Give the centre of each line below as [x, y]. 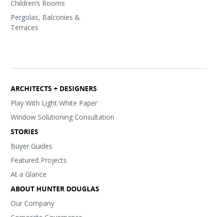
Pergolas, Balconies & [46, 17]
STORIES [25, 132]
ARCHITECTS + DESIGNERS [54, 88]
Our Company [33, 203]
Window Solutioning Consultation [63, 117]
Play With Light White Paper [54, 103]
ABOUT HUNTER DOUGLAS [55, 189]
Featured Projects [39, 160]
